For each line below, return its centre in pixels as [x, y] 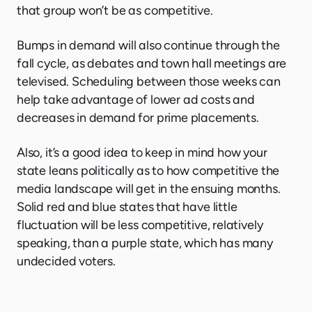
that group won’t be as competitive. [115, 11]
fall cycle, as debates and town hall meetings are [152, 64]
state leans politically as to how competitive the [148, 171]
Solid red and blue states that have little [127, 207]
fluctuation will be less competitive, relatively [140, 225]
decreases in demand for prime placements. [138, 118]
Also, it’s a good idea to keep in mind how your [142, 153]
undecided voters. [66, 262]
